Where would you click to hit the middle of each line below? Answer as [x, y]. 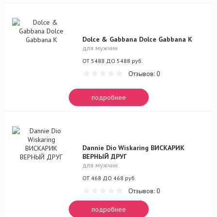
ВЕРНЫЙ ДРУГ [105, 156]
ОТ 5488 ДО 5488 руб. [113, 61]
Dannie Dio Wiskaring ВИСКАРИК [133, 148]
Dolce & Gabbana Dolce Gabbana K [137, 39]
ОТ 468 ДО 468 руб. [109, 178]
